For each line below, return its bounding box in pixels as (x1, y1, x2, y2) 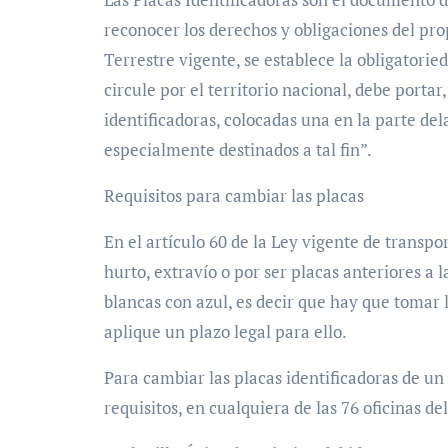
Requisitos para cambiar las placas (104, 184, 364, 208)
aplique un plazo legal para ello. (104, 320, 347, 344)
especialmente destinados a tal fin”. (104, 138, 372, 162)
